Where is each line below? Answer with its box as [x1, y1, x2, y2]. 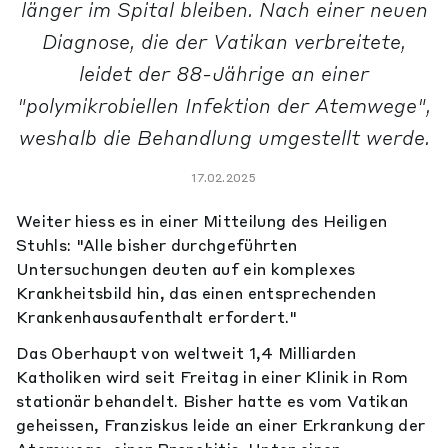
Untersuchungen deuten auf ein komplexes [16, 259, 356, 279]
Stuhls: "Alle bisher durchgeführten [16, 235, 298, 255]
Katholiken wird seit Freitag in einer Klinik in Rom [16, 367, 409, 387]
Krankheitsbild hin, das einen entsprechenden [16, 283, 377, 303]
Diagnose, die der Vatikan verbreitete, [42, 29, 406, 54]
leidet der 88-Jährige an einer [79, 61, 369, 86]
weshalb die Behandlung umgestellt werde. [18, 125, 430, 150]
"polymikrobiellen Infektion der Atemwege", [17, 93, 431, 118]
